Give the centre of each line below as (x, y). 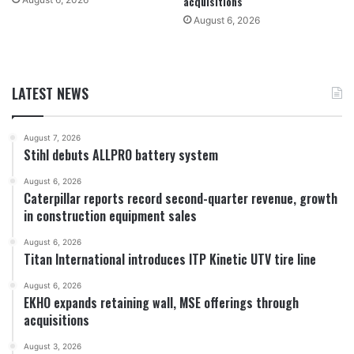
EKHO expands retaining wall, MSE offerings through (161, 302)
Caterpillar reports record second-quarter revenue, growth (181, 198)
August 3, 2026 (53, 346)
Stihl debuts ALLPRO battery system (121, 154)
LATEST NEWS (50, 93)
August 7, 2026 (52, 137)
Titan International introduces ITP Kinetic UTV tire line (170, 259)
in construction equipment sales (110, 215)
